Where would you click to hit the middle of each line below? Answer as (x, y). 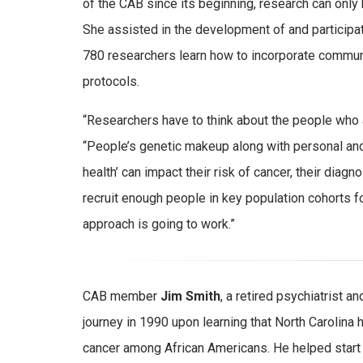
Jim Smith (190, 297)
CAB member (122, 297)
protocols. (111, 82)
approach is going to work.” (159, 224)
